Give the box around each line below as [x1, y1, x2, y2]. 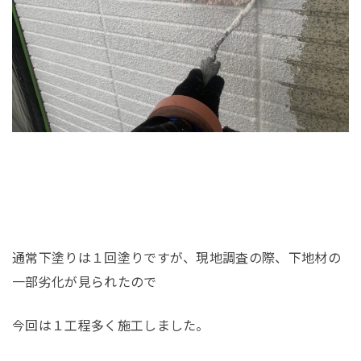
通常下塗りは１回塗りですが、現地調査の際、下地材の [12, 247, 342, 267]
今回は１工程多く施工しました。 [12, 314, 210, 334]
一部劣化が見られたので [12, 271, 157, 291]
